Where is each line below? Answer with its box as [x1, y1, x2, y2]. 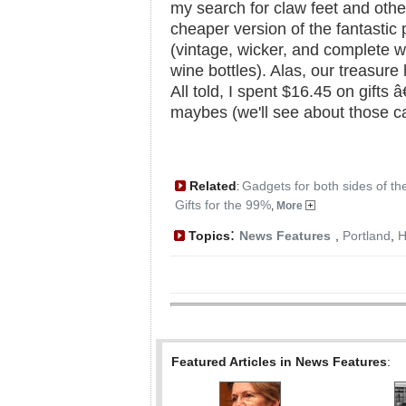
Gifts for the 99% [175, 198, 271, 212]
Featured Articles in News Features [171, 354, 387, 370]
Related [186, 179, 237, 193]
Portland [343, 228, 391, 243]
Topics [185, 228, 230, 243]
